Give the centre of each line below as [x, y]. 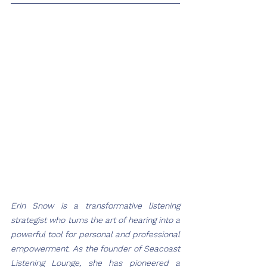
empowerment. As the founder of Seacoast [95, 248]
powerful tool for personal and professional [95, 234]
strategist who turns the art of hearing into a [95, 220]
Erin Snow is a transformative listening [95, 205]
